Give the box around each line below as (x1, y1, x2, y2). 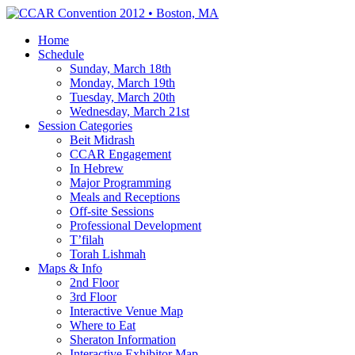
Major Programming (70, 176, 171, 189)
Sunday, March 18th (70, 62, 171, 75)
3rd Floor (70, 290, 116, 303)
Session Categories (38, 119, 132, 132)
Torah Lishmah (70, 247, 146, 261)
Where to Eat (70, 319, 136, 332)
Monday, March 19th (70, 76, 175, 90)
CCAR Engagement (70, 147, 171, 161)
